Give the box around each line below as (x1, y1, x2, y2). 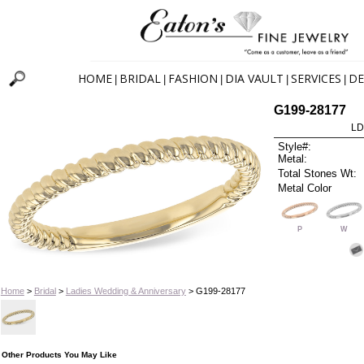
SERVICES (291, 71, 341, 87)
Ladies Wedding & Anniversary (65, 285, 186, 296)
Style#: (278, 141, 312, 154)
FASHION (168, 71, 218, 87)
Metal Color (278, 181, 332, 194)
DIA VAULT (225, 71, 284, 87)
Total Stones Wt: (278, 167, 357, 180)
